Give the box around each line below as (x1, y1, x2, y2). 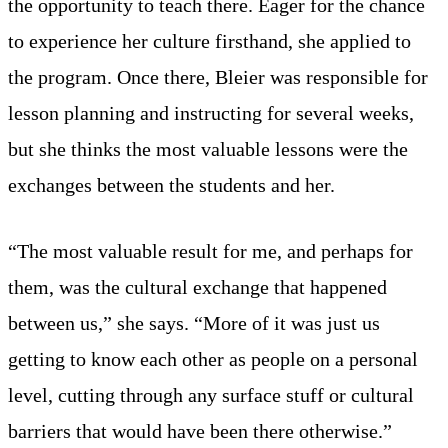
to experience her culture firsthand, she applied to (8, 29, 411, 52)
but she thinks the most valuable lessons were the (8, 137, 408, 160)
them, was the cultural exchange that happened (8, 275, 387, 298)
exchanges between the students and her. (8, 173, 335, 196)
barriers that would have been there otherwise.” (8, 419, 392, 442)
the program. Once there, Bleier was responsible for (8, 65, 428, 88)
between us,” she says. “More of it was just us (8, 311, 380, 334)
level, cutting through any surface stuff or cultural (8, 383, 414, 406)
